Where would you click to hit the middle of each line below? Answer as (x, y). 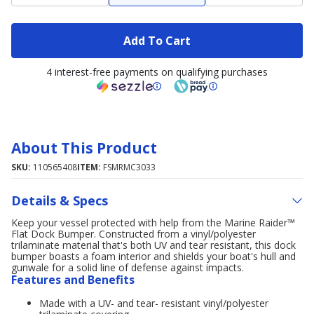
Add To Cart (157, 40)
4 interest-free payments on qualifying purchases (157, 72)
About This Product (84, 148)
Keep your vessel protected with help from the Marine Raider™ (153, 223)
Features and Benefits (73, 280)
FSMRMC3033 (129, 167)
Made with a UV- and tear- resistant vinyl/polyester (154, 303)
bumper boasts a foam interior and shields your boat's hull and (153, 256)
